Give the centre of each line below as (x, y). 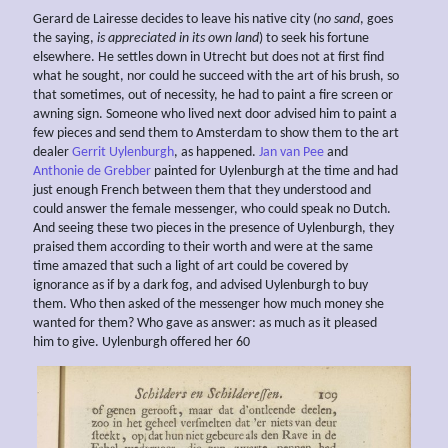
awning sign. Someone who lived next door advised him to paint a (215, 114)
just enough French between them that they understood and (202, 190)
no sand (338, 19)
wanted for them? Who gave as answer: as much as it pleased (205, 323)
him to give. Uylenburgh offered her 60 (141, 342)
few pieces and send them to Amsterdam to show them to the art (216, 133)
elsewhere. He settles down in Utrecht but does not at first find (208, 57)
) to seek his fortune (314, 38)
